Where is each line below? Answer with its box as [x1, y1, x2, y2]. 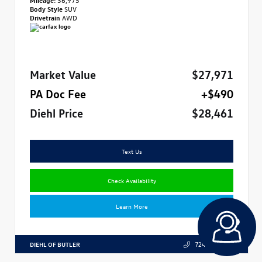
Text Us [121, 146, 142, 155]
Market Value [30, 66, 96, 81]
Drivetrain [30, 12, 62, 22]
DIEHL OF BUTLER [30, 239, 80, 248]
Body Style [30, 4, 64, 13]
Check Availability [107, 175, 156, 184]
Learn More [115, 201, 148, 210]
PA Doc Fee [30, 85, 86, 100]
